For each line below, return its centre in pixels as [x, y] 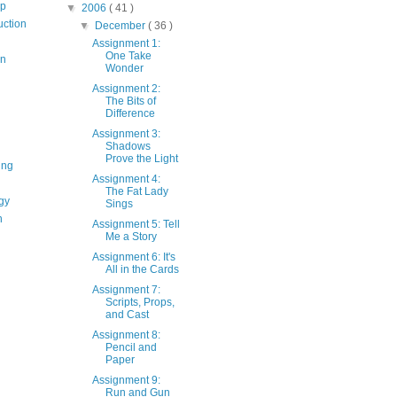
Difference [131, 113]
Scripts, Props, [140, 302]
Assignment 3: [127, 133]
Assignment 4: [127, 179]
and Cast [128, 314]
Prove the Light [142, 158]
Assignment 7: [127, 289]
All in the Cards [143, 269]
